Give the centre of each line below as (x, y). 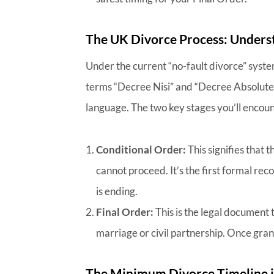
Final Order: (125, 212)
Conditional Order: (141, 149)
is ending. (117, 191)
